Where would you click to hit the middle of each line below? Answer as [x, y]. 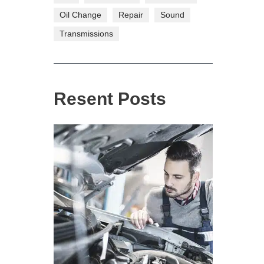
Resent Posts [110, 98]
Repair [131, 14]
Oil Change [80, 14]
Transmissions [86, 33]
